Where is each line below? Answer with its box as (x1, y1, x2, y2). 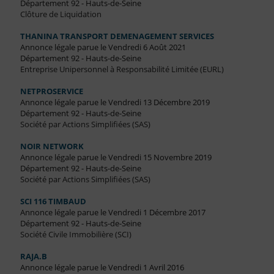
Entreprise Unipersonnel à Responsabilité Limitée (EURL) (20, 64, 224, 75)
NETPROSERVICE (20, 86, 83, 97)
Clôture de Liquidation (20, 9, 102, 20)
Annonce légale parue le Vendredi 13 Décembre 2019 (20, 97, 210, 108)
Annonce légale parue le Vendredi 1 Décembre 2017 (20, 207, 206, 218)
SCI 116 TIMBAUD (20, 196, 86, 207)
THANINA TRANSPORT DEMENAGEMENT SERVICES (20, 31, 214, 42)
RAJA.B (20, 251, 47, 262)
